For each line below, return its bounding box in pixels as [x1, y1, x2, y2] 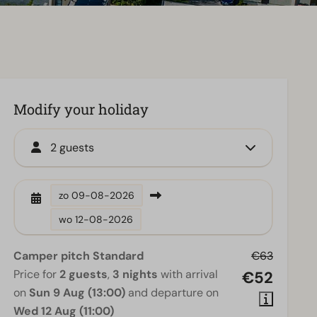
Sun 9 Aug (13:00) [29, 285, 126, 300]
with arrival [158, 267, 219, 282]
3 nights [113, 267, 158, 282]
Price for [13, 267, 60, 282]
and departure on [125, 285, 219, 300]
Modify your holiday [13, 100, 149, 118]
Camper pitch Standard [13, 248, 144, 263]
